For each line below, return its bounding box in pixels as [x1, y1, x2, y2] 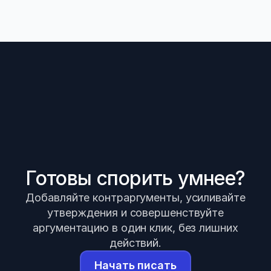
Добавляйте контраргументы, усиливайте [25, 191, 246, 204]
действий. [109, 236, 162, 249]
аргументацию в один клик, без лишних [33, 221, 238, 234]
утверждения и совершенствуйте [47, 206, 224, 219]
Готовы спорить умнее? [25, 166, 246, 190]
